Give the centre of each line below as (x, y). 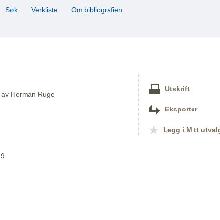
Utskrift (177, 89)
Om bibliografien (98, 10)
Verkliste (44, 10)
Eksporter (181, 110)
